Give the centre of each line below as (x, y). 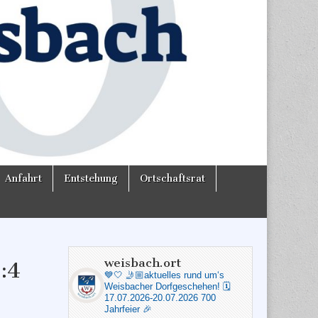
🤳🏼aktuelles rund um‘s (174, 275)
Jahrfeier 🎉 (128, 309)
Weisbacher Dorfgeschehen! (164, 287)
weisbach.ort (143, 263)
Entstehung (91, 179)
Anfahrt (23, 179)
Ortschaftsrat (172, 179)
